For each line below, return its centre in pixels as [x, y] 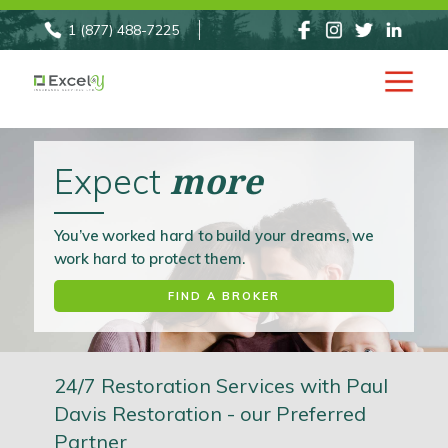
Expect [111, 182]
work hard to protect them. [149, 259]
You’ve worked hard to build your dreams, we [213, 236]
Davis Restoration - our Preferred [209, 414]
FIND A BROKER [223, 296]
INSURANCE [84, 151]
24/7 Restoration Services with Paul [220, 386]
